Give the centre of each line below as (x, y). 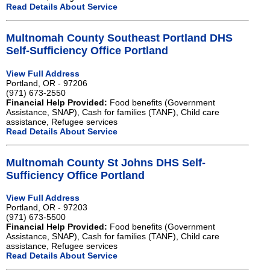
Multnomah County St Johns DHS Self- (106, 162)
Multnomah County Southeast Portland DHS (119, 38)
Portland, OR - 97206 (47, 83)
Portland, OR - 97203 (47, 208)
